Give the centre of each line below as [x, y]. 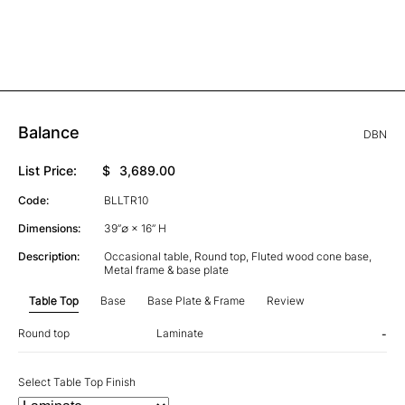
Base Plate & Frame [196, 300]
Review [286, 300]
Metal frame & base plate [166, 269]
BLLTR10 [126, 200]
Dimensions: [49, 228]
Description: [49, 256]
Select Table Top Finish [77, 381]
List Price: [47, 170]
